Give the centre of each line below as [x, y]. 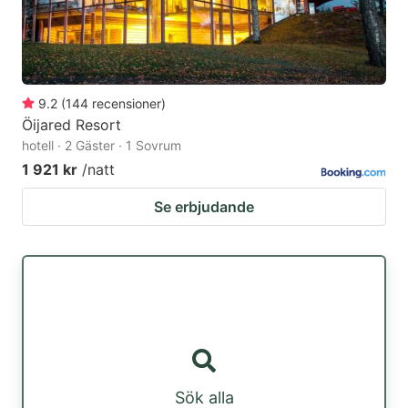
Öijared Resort [71, 125]
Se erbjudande [204, 207]
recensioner [127, 104]
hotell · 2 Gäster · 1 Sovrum [102, 146]
